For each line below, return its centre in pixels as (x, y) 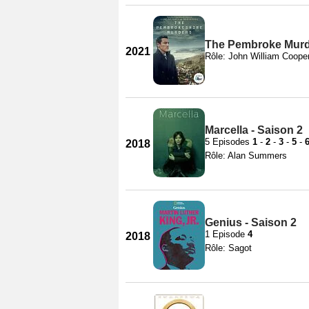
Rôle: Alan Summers (246, 155)
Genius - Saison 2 (251, 222)
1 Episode (226, 234)
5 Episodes (229, 141)
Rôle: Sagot (228, 248)
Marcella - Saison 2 (254, 130)
